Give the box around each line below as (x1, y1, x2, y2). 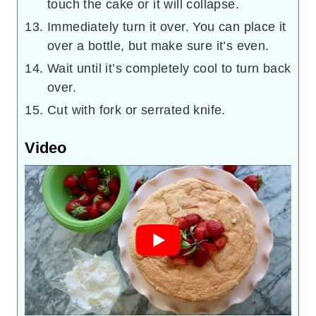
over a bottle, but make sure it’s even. (47, 39, 269, 54)
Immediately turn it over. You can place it (47, 20, 286, 35)
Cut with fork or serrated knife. (47, 103, 226, 118)
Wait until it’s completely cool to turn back (47, 61, 291, 76)
